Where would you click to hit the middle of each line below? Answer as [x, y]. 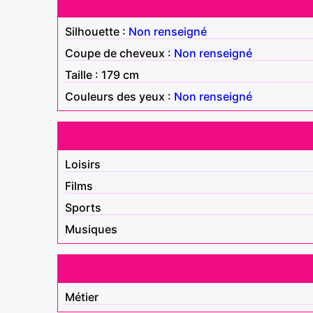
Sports [83, 207]
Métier [82, 297]
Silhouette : [97, 31]
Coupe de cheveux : [119, 53]
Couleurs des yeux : [119, 96]
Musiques [91, 229]
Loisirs [83, 164]
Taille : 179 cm [102, 74]
